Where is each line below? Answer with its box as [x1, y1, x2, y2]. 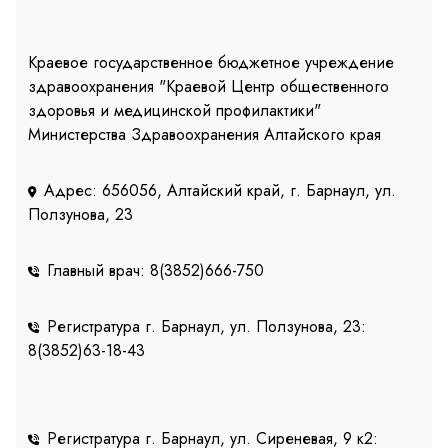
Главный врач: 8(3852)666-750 [47, 259, 264, 283]
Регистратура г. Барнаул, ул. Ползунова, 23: [47, 315, 366, 339]
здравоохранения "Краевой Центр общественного [28, 75, 389, 99]
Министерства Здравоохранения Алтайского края [28, 123, 381, 147]
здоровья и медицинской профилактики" [28, 99, 321, 123]
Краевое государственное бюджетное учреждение [28, 51, 394, 75]
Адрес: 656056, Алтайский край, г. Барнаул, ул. [44, 179, 396, 203]
